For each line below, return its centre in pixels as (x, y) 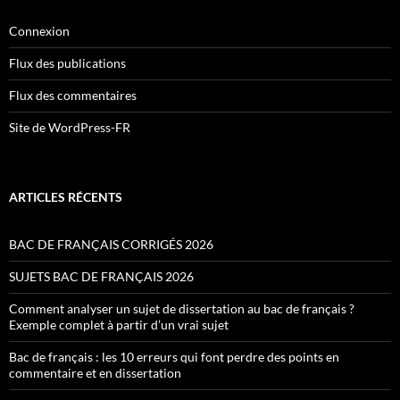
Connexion (39, 30)
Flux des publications (67, 62)
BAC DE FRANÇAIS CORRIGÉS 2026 (111, 244)
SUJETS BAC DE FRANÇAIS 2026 (101, 276)
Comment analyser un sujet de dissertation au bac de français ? (182, 308)
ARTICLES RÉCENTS (66, 196)
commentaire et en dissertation (95, 372)
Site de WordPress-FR (70, 127)
